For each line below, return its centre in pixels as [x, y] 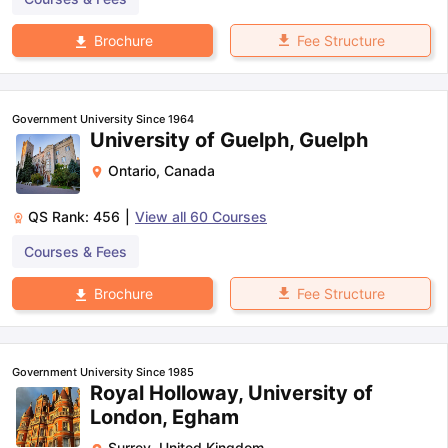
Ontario [132, 171]
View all [162, 217]
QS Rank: [60, 217]
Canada [189, 171]
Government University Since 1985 [103, 372]
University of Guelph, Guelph [229, 140]
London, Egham [164, 417]
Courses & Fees [75, 252]
